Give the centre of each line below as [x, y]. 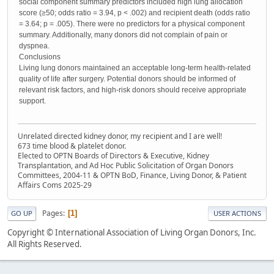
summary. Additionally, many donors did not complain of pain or [123, 35]
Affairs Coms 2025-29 [55, 185]
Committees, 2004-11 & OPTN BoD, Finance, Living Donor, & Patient [132, 176]
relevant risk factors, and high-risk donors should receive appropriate [133, 90]
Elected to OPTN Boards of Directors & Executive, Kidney [113, 156]
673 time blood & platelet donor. [72, 146]
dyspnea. [34, 46]
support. [32, 101]
